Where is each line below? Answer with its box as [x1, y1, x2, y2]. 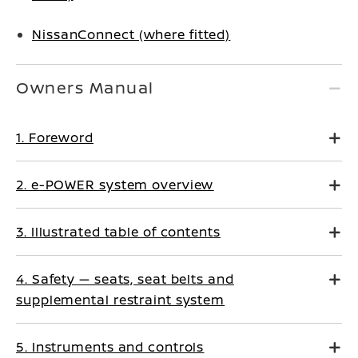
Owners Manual [16, 77, 154, 98]
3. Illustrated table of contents [16, 223, 221, 241]
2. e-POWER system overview [16, 176, 214, 193]
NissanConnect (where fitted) [32, 26, 231, 43]
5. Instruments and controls [16, 338, 205, 356]
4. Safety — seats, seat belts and [16, 270, 234, 288]
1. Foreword [16, 129, 93, 146]
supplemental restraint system [16, 291, 225, 308]
